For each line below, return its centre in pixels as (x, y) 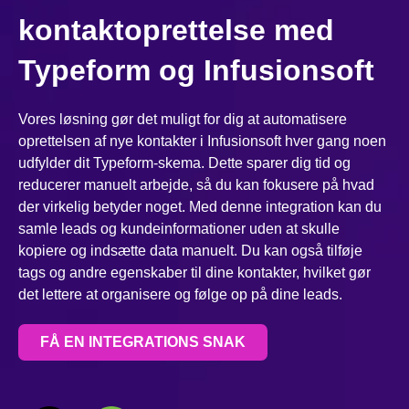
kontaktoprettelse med (176, 31)
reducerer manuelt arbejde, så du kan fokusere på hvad (196, 185)
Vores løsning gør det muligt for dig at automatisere (183, 120)
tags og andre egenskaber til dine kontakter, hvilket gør (194, 273)
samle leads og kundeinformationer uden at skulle (179, 229)
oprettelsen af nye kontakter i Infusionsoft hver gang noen (202, 142)
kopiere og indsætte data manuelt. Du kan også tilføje (190, 251)
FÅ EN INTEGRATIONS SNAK (143, 342)
